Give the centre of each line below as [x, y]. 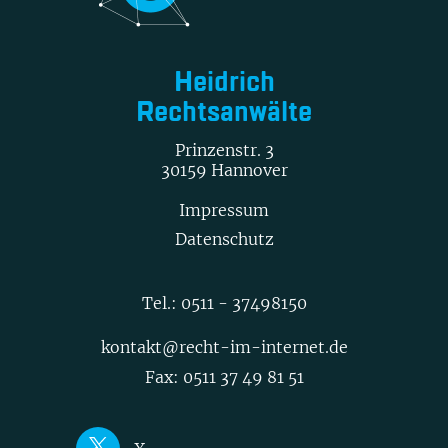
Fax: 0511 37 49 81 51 [224, 376]
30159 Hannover [224, 169]
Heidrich [224, 82]
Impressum [224, 209]
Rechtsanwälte [224, 112]
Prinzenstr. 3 [224, 149]
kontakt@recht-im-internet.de [224, 346]
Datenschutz [224, 238]
